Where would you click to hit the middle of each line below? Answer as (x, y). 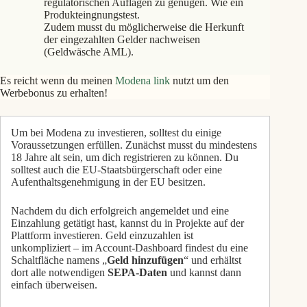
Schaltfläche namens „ (59, 260)
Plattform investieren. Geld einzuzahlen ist (102, 235)
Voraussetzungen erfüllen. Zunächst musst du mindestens (134, 145)
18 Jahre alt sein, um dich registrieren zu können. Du (125, 157)
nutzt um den (201, 80)
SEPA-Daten (137, 272)
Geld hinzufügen (145, 260)
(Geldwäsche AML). (89, 51)
